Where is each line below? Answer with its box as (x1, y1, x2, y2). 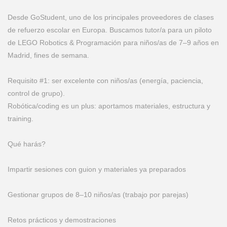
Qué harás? (8, 140, 46, 148)
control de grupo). (8, 89, 65, 97)
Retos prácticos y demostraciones (8, 216, 116, 224)
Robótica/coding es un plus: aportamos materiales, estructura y (8, 102, 210, 110)
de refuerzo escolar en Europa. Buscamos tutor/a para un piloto (8, 26, 212, 34)
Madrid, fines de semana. (8, 51, 89, 59)
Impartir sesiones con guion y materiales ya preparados (8, 165, 186, 173)
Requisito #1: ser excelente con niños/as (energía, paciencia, (8, 77, 203, 85)
